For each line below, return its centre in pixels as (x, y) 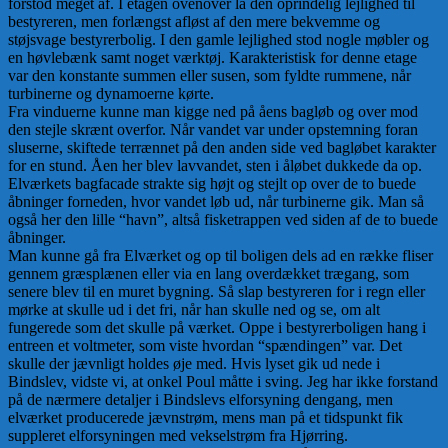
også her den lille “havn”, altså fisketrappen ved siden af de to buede (223, 219)
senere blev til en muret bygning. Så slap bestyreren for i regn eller (216, 291)
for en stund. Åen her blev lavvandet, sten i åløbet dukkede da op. (215, 165)
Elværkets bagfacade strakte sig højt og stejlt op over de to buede (212, 183)
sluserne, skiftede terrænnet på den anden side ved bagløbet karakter (222, 147)
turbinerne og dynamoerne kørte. (111, 93)
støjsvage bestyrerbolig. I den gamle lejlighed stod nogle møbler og (218, 39)
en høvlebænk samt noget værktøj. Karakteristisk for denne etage (212, 57)
